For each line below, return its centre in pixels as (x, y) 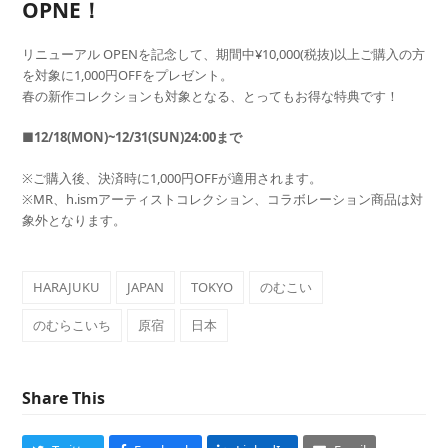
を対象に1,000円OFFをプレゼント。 (128, 74)
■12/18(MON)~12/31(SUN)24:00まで (132, 136)
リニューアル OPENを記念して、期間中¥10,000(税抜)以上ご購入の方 (224, 53)
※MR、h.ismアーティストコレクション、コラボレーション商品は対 (223, 198)
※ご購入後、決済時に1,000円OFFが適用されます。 (172, 177)
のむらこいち (72, 324)
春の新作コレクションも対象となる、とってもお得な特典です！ (211, 95)
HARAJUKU (67, 286)
